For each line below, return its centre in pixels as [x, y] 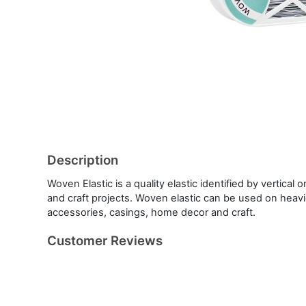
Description [83, 160]
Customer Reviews [105, 240]
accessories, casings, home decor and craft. [151, 212]
